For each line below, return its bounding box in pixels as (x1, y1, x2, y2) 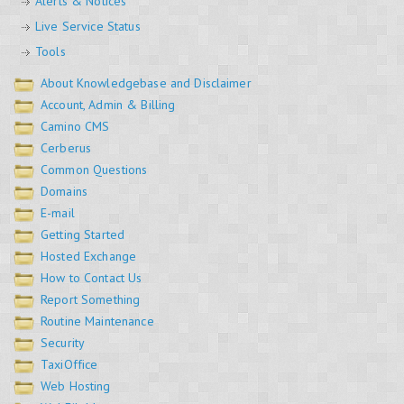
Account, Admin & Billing (41, 96, 176, 113)
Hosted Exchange (41, 248, 137, 264)
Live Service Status (35, 18, 141, 34)
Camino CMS (41, 118, 110, 134)
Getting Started (41, 226, 125, 243)
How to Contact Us (41, 270, 142, 286)
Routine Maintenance (41, 313, 154, 329)
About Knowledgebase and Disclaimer (41, 75, 252, 91)
